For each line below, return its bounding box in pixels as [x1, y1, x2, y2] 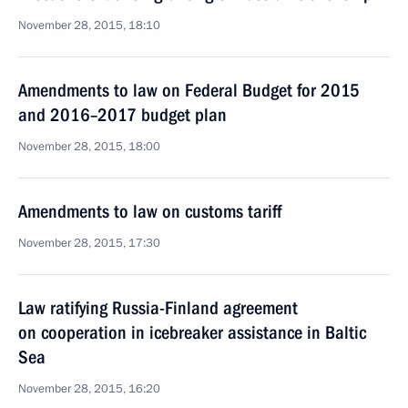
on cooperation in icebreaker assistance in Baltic [18, 321, 366, 343]
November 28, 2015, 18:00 [18, 138, 160, 155]
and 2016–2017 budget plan [18, 104, 227, 126]
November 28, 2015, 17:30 [18, 235, 160, 251]
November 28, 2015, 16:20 [18, 381, 160, 397]
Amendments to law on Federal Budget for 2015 [18, 79, 360, 101]
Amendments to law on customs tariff [18, 200, 281, 222]
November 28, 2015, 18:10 [18, 17, 160, 34]
